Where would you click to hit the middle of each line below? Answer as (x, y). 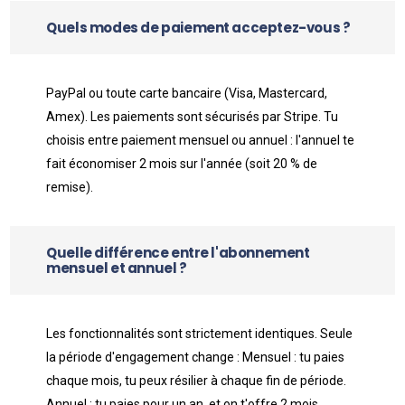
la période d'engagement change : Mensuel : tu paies (196, 357)
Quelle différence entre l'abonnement (178, 253)
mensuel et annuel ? (117, 268)
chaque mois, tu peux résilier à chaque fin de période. (197, 381)
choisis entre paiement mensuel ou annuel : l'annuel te (201, 140)
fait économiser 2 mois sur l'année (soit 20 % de (182, 164)
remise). (70, 187)
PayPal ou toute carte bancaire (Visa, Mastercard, (187, 93)
